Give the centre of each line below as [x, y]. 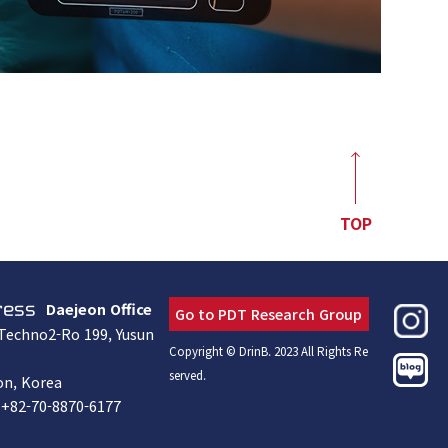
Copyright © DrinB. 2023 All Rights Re [268, 351]
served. [187, 375]
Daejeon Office [96, 309]
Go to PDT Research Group [269, 314]
